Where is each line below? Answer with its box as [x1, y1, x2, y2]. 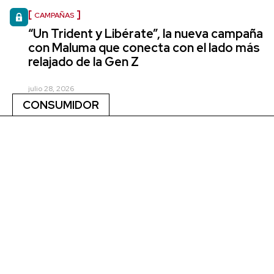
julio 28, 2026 [28, 83, 74, 94]
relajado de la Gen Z [28, 53, 139, 70]
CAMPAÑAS [34, 10, 74, 20]
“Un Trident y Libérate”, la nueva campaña [28, 25, 263, 42]
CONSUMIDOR [23, 97, 99, 112]
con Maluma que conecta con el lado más [28, 39, 260, 56]
